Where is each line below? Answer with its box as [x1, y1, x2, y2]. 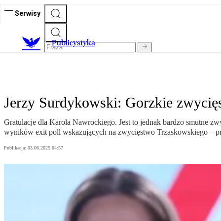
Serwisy [15, 9, 40, 17]
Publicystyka [52, 38, 95, 48]
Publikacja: [4, 145, 28, 151]
